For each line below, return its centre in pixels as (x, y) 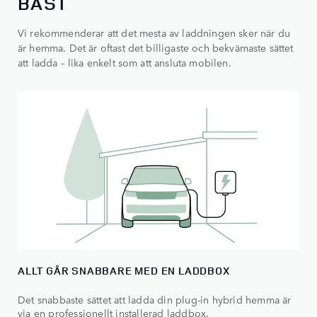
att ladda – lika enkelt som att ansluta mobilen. (125, 63)
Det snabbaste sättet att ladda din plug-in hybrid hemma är (155, 300)
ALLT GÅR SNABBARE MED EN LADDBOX (124, 271)
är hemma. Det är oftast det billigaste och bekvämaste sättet (156, 48)
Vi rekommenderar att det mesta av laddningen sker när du (154, 33)
